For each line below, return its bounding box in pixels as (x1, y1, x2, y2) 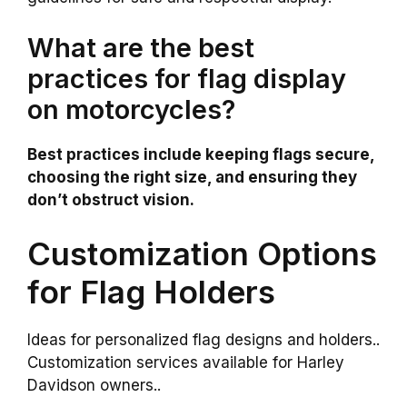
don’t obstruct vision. (27, 190, 194, 209)
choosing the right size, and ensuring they (27, 167, 357, 186)
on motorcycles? (27, 93, 235, 125)
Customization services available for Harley (27, 353, 344, 372)
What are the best (27, 31, 254, 64)
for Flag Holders (27, 273, 275, 312)
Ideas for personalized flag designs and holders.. (27, 331, 380, 350)
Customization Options (27, 234, 377, 273)
